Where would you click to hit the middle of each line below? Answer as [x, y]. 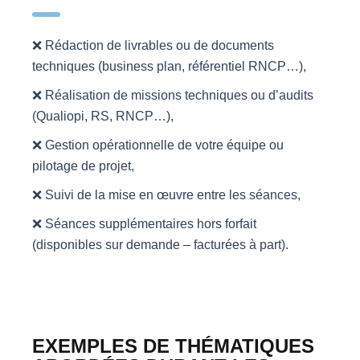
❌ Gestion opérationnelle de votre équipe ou [158, 145]
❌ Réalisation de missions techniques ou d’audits [173, 96]
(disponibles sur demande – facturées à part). [160, 245]
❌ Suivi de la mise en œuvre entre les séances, [166, 195]
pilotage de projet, [83, 166]
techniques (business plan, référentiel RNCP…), [169, 67]
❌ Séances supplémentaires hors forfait [144, 224]
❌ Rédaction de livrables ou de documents [153, 46]
